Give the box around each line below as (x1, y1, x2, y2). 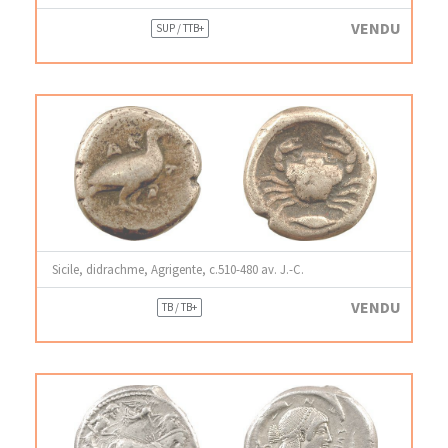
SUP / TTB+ (155, 20, 204, 35)
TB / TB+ (162, 299, 198, 314)
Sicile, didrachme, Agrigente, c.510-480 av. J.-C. (52, 260, 304, 277)
